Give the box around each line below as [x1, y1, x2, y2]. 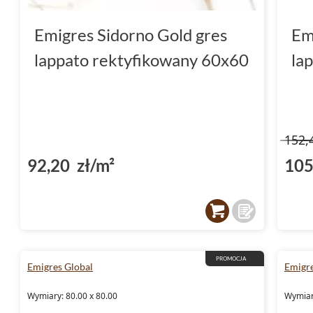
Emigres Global [27, 260, 93, 272]
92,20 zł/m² [27, 154, 115, 175]
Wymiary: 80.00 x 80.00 [27, 289, 117, 302]
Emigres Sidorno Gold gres [34, 24, 227, 45]
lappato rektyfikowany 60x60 [34, 49, 249, 70]
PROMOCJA [216, 254, 246, 262]
